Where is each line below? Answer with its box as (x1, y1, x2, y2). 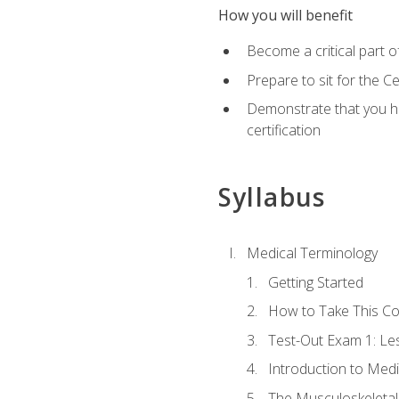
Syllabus (217, 179, 326, 214)
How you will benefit (217, 5, 353, 25)
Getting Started (267, 272, 363, 292)
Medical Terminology (246, 242, 378, 263)
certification (246, 120, 321, 141)
